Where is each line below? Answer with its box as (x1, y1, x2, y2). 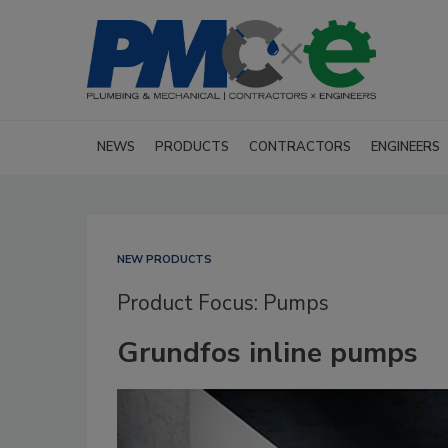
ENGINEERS (371, 138, 440, 156)
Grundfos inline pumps (117, 334, 418, 372)
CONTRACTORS (249, 138, 351, 156)
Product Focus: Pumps (117, 289, 329, 317)
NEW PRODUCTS (117, 252, 212, 267)
